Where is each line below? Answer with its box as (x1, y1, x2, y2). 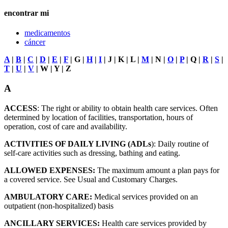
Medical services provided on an (92, 192, 198, 201)
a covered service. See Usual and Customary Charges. (4, 175, 178, 184)
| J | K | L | (102, 55, 141, 64)
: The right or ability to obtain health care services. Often (37, 103, 218, 112)
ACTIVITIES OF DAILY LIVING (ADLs (4, 139, 151, 148)
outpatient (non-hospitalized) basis (4, 201, 113, 210)
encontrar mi (4, 9, 49, 18)
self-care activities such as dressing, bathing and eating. (4, 148, 180, 157)
